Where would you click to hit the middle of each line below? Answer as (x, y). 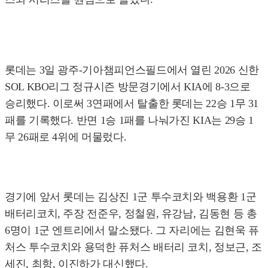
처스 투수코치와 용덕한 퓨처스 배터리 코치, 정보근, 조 (133, 247)
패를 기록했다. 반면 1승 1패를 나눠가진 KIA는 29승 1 (129, 121)
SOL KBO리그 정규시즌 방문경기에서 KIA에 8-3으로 (128, 87)
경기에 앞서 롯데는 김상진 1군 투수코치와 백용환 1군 (131, 197)
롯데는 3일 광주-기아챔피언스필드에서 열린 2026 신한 (132, 70)
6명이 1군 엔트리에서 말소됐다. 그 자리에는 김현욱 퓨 (132, 231)
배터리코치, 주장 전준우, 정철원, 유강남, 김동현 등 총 (131, 214)
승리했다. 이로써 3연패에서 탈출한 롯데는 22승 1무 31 (132, 104)
